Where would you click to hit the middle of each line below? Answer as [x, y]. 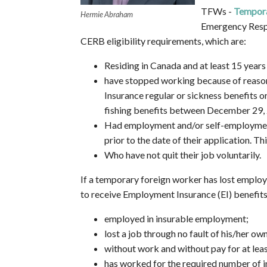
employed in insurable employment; [176, 219]
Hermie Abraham [106, 15]
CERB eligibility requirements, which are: [163, 41]
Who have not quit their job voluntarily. [182, 155]
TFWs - [217, 11]
